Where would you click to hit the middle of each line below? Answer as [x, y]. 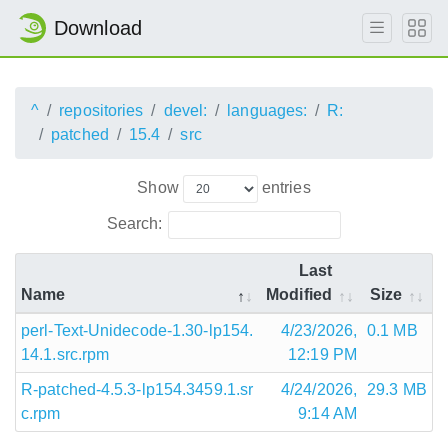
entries [284, 187]
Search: [134, 223]
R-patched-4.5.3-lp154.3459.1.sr [137, 389]
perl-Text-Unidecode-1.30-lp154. [137, 330]
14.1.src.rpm [65, 354]
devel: [185, 110]
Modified [299, 294]
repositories [101, 110]
